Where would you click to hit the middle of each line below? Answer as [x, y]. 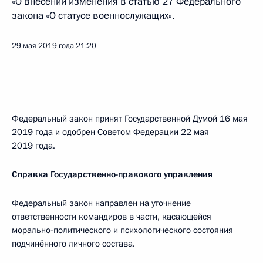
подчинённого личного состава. [73, 244]
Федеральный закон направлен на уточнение [101, 203]
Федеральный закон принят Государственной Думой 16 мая [130, 119]
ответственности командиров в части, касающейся [112, 217]
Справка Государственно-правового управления [112, 174]
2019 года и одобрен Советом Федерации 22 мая [110, 132]
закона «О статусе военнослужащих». [93, 16]
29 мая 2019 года [43, 46]
